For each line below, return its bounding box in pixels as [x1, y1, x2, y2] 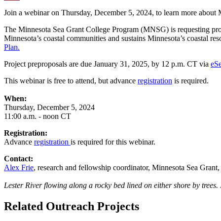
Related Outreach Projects [4, 199, 139, 213]
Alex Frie [4, 163, 34, 172]
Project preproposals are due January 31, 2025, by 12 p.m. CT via [4, 59, 211, 68]
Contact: [4, 154, 33, 163]
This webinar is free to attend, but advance [4, 76, 138, 85]
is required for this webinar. [71, 137, 157, 146]
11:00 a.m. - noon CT [4, 111, 71, 120]
